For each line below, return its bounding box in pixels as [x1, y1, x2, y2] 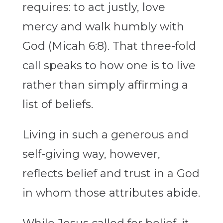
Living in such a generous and [22, 128, 189, 142]
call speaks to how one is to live [22, 59, 196, 73]
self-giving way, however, [22, 147, 160, 161]
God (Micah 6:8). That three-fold [22, 39, 196, 53]
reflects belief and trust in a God [22, 167, 200, 181]
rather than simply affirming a [22, 78, 188, 92]
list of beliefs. [22, 98, 93, 111]
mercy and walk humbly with [22, 20, 184, 34]
